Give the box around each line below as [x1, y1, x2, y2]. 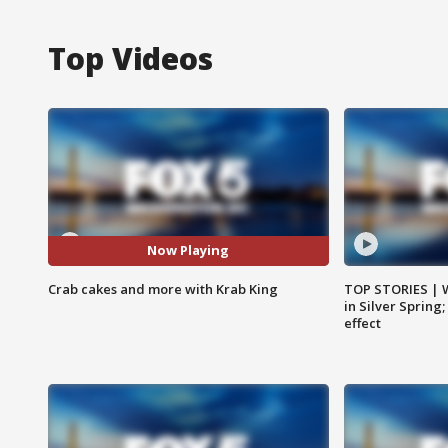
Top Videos [48, 37, 213, 79]
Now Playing [147, 241, 230, 260]
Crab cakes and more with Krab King [48, 279, 278, 298]
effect [343, 313, 381, 332]
